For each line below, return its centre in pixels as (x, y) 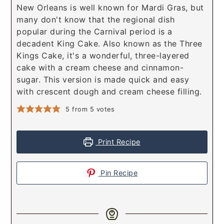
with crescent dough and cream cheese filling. (109, 91)
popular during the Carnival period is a (94, 31)
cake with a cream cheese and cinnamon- (100, 67)
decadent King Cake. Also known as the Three (109, 43)
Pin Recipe (118, 173)
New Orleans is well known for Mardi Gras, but (110, 7)
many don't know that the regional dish (96, 19)
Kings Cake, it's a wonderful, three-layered (103, 55)
